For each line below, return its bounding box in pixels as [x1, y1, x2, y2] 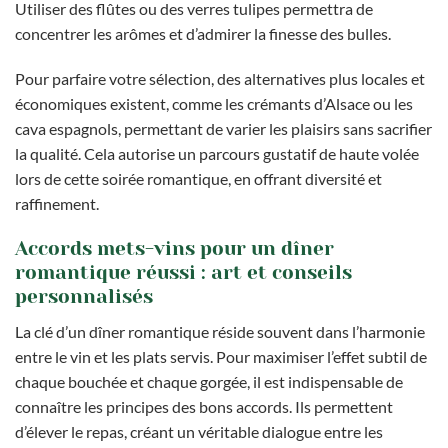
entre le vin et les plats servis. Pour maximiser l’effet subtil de [15, 346, 427, 366]
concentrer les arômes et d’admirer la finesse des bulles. [15, 23, 391, 43]
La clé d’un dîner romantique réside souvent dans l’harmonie [15, 321, 425, 341]
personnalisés [15, 285, 153, 309]
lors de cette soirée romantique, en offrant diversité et [15, 169, 382, 189]
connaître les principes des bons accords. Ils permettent [15, 396, 393, 416]
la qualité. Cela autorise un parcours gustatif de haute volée [15, 144, 419, 164]
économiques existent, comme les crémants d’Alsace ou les [15, 94, 413, 114]
